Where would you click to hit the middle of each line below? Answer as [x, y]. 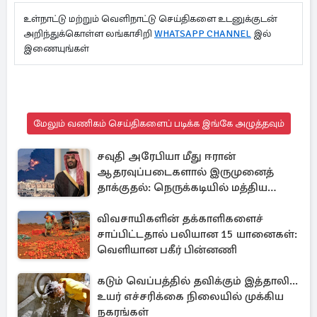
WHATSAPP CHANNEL [203, 34]
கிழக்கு [116, 203]
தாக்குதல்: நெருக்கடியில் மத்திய [182, 188]
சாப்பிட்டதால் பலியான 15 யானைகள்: [197, 234]
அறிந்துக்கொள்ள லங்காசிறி [89, 34]
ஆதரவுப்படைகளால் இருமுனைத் [185, 172]
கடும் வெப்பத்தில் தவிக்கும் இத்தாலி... [197, 281]
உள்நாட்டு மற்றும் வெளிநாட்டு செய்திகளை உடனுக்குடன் [150, 19]
